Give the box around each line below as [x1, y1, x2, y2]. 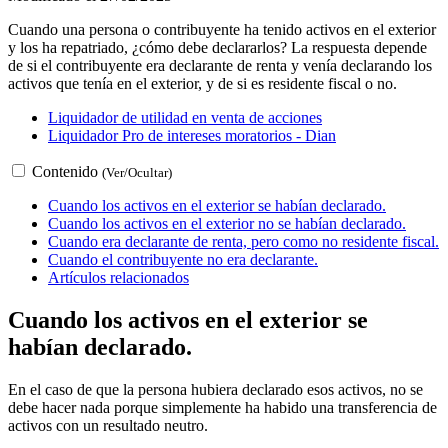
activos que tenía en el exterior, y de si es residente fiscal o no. [8, 74, 397, 92]
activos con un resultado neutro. [8, 416, 208, 434]
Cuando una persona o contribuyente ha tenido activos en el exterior [8, 20, 436, 38]
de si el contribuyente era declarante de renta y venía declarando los [8, 56, 432, 74]
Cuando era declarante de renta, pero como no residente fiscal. [48, 232, 439, 250]
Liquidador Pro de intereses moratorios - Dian [48, 126, 336, 144]
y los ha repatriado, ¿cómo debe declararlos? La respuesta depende [8, 38, 427, 56]
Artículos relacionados [48, 268, 189, 286]
